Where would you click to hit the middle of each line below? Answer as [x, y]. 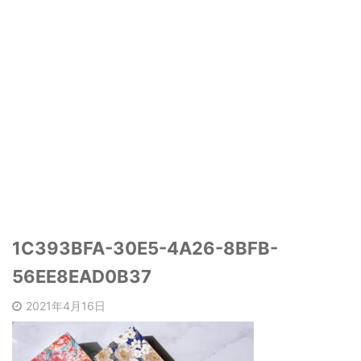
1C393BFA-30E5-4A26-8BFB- [145, 249]
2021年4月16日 [66, 306]
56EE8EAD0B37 [82, 277]
